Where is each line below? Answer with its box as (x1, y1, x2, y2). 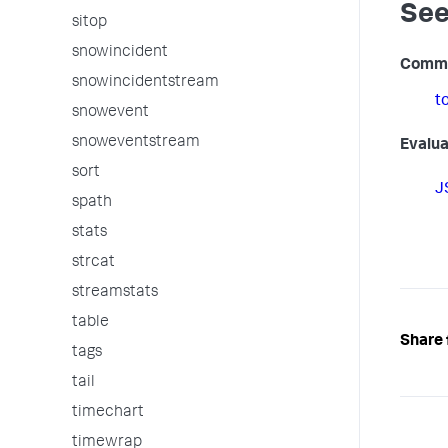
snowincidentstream (72, 75, 219, 91)
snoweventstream (72, 135, 200, 151)
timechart (72, 405, 144, 421)
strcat (72, 255, 115, 271)
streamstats (72, 285, 158, 301)
